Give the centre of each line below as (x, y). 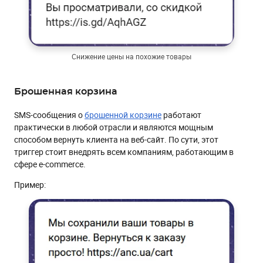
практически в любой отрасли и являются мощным (114, 127)
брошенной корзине (123, 115)
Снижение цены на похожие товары (131, 57)
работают (181, 115)
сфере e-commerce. (50, 164)
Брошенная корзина (66, 92)
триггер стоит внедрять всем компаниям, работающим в (124, 152)
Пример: (30, 185)
